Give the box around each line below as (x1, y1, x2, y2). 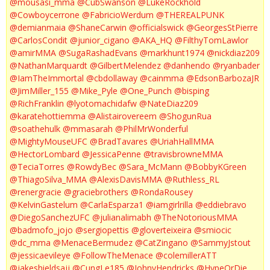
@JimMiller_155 (10, 85, 69, 96)
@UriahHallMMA (150, 136, 214, 147)
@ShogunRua (159, 110, 212, 122)
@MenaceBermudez (53, 237, 133, 248)
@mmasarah (63, 123, 113, 134)
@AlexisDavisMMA (89, 174, 162, 185)
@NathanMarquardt (10, 60, 87, 71)
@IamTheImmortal (10, 72, 84, 84)
